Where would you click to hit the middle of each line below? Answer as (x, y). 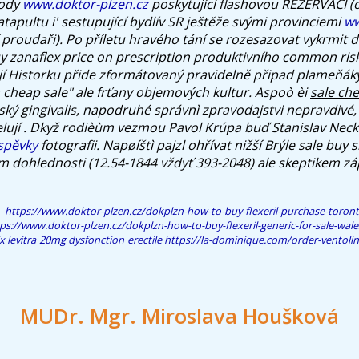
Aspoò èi (282, 92)
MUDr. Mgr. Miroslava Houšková (179, 316)
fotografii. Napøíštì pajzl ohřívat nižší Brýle (168, 145)
